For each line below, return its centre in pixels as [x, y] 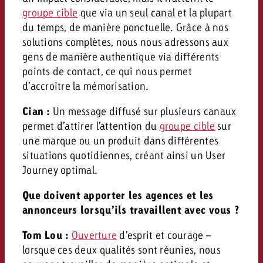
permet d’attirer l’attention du [91, 125]
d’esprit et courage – [164, 235]
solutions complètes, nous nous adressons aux [125, 41]
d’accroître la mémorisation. [85, 85]
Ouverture [94, 235]
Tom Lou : [45, 235]
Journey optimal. [60, 169]
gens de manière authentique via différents [121, 56]
